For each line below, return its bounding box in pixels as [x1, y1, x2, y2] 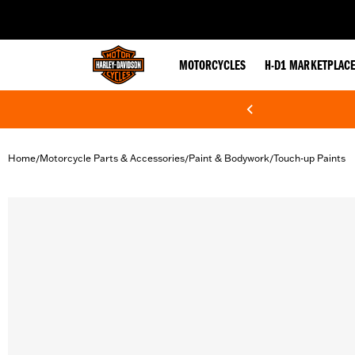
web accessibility [97, 6, 174, 19]
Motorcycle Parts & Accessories [40, 152, 185, 164]
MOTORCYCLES [179, 59, 246, 74]
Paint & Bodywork [189, 152, 269, 164]
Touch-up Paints [273, 152, 345, 164]
